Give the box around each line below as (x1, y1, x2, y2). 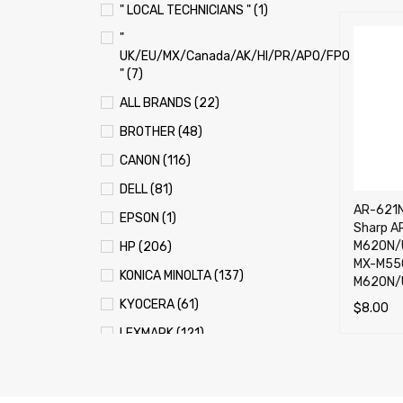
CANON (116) (120, 153, 191, 168)
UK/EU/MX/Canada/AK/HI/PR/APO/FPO (120, 49, 350, 64)
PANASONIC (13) (120, 383, 211, 399)
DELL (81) (120, 182, 173, 197)
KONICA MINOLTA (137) (120, 268, 244, 283)
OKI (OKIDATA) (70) (120, 354, 225, 370)
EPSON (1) (120, 210, 176, 226)
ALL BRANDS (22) (120, 95, 219, 111)
